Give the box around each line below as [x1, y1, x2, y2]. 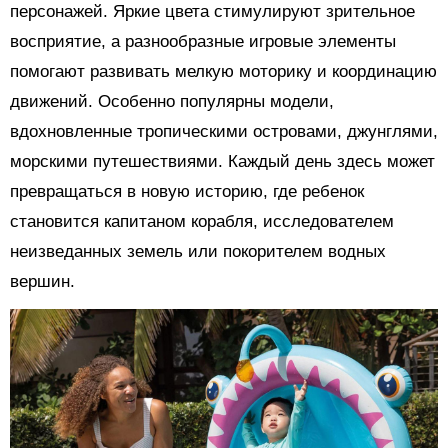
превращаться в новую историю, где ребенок [10, 181, 364, 201]
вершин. [10, 271, 75, 291]
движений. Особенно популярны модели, [10, 91, 334, 111]
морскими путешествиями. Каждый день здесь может [10, 151, 435, 171]
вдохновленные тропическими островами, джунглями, [10, 121, 438, 141]
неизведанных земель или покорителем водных [10, 241, 386, 261]
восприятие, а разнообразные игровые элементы [10, 31, 396, 51]
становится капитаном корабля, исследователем [10, 211, 394, 231]
